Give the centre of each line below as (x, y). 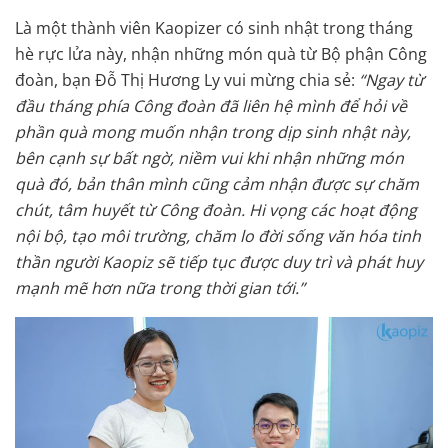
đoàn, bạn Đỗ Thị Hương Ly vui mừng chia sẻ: (187, 79)
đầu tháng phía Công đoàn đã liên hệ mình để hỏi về (211, 105)
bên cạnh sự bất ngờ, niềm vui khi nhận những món (209, 157)
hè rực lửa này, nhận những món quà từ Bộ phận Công (221, 53)
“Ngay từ (391, 79)
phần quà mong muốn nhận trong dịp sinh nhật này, (213, 131)
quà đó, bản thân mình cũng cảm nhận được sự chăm (217, 183)
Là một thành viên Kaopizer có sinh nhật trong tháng (214, 27)
